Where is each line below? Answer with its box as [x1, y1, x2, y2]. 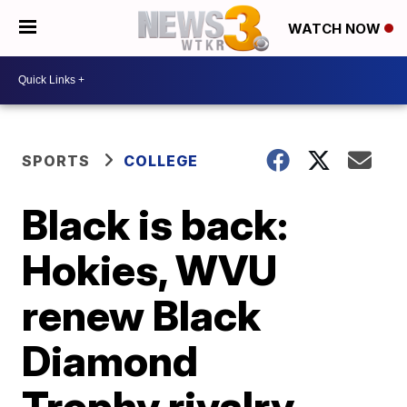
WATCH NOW [288, 20, 384, 38]
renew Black [22, 289, 262, 341]
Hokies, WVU [22, 243, 278, 295]
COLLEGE [124, 151, 199, 170]
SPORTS [22, 151, 91, 170]
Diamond [22, 334, 199, 386]
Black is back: [22, 198, 289, 250]
